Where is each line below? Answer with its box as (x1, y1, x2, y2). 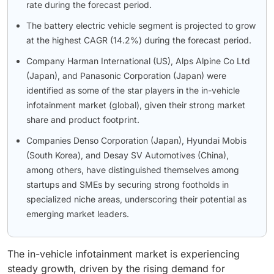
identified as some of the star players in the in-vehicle (26, 85, 240, 96)
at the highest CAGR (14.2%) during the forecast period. (26, 35, 251, 46)
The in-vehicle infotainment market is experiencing (7, 248, 240, 261)
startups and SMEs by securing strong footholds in (26, 179, 229, 190)
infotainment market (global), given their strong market (26, 100, 245, 111)
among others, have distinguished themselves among (26, 165, 239, 176)
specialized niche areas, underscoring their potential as (26, 194, 246, 205)
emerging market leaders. (26, 209, 129, 220)
